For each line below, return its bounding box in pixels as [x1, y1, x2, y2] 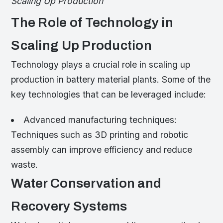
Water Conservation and [11, 176, 162, 191]
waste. [11, 159, 38, 170]
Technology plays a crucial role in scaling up [11, 59, 191, 70]
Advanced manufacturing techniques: [23, 114, 177, 125]
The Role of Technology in [11, 15, 173, 30]
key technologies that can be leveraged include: [11, 89, 207, 100]
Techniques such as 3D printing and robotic [11, 129, 189, 140]
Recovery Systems [11, 199, 127, 214]
